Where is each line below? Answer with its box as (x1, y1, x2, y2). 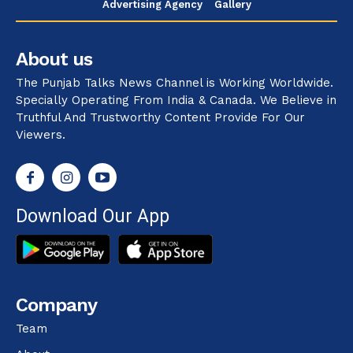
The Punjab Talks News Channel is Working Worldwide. (16, 76, 333, 91)
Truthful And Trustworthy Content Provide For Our (16, 110, 305, 125)
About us (16, 48, 92, 71)
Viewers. (16, 128, 65, 143)
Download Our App (16, 206, 169, 228)
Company (16, 293, 97, 316)
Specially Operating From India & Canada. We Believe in (16, 93, 336, 108)
